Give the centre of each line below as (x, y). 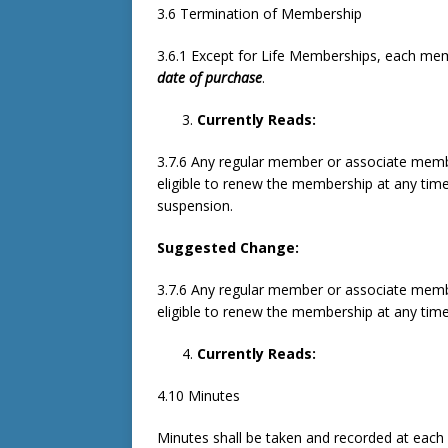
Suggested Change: (228, 247)
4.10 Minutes (198, 395)
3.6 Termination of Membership (259, 13)
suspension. (195, 205)
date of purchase (209, 77)
